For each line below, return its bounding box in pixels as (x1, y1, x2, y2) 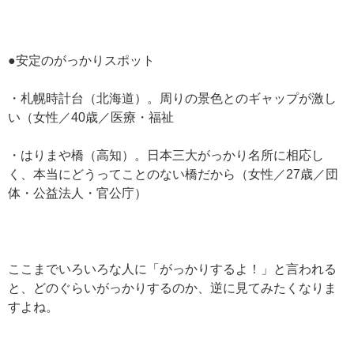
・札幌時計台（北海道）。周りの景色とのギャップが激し (8, 92, 337, 105)
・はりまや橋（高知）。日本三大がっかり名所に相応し (8, 149, 324, 162)
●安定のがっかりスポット (8, 54, 155, 67)
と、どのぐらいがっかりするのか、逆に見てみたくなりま (8, 281, 337, 295)
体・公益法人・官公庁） (8, 186, 147, 200)
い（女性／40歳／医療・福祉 (8, 111, 174, 124)
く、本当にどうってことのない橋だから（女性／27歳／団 (8, 168, 338, 181)
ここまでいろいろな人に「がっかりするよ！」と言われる (8, 262, 337, 276)
